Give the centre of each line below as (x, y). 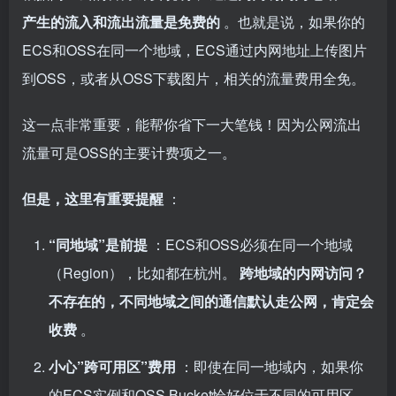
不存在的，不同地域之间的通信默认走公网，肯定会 (211, 301)
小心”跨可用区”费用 (114, 367)
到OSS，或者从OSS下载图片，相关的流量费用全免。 (194, 79)
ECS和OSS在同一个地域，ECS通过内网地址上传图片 (194, 50)
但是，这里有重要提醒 (95, 199)
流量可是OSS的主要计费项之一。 (129, 153)
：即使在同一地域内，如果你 (271, 367)
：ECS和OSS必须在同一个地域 (252, 245)
